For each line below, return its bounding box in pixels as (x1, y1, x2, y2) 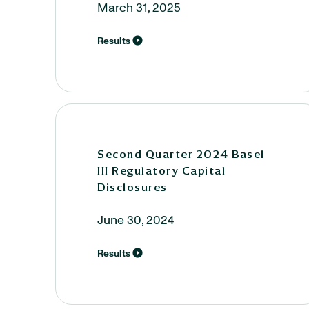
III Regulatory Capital (97, 163, 226, 177)
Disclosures (97, 180, 168, 194)
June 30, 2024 (97, 215, 174, 227)
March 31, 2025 (97, 2, 181, 14)
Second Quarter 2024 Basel (97, 147, 265, 161)
